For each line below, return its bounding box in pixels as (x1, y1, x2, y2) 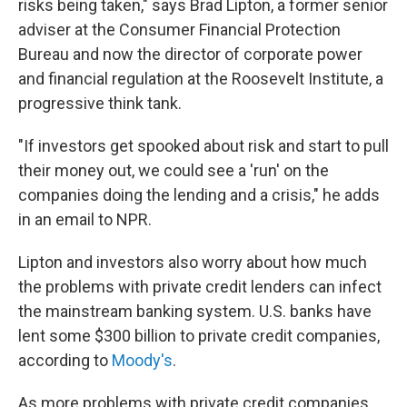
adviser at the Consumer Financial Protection (18, 20, 341, 39)
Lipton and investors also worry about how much (18, 253, 367, 272)
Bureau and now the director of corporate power (18, 45, 362, 64)
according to (18, 351, 112, 370)
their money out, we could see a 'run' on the (18, 161, 329, 180)
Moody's (112, 351, 173, 370)
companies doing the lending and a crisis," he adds (18, 185, 380, 204)
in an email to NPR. (18, 210, 152, 229)
